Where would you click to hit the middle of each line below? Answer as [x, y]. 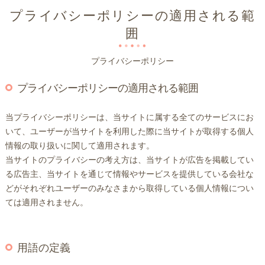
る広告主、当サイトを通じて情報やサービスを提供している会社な [129, 174]
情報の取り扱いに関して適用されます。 [80, 145]
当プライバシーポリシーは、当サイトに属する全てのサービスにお [129, 117]
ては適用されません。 [46, 202]
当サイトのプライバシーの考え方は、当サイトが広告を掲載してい [129, 159]
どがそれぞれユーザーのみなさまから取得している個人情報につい [129, 188]
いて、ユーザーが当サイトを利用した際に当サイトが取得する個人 [129, 131]
